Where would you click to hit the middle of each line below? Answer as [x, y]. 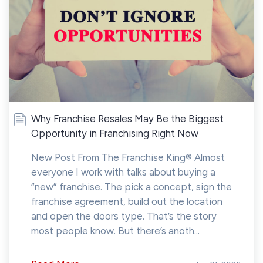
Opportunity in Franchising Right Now [115, 134]
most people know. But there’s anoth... [115, 231]
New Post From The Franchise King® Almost [128, 158]
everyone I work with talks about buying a [123, 172]
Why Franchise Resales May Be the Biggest [127, 119]
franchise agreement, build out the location [127, 202]
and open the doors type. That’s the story [124, 216]
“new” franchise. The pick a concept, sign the [131, 187]
